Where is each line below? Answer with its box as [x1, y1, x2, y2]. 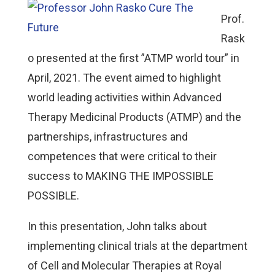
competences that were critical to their [27, 150, 217, 163]
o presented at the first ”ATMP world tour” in [27, 52, 239, 65]
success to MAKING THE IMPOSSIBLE [27, 169, 214, 183]
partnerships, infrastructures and [27, 130, 188, 144]
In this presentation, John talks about [27, 220, 207, 233]
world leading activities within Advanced [27, 91, 222, 104]
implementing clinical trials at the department [27, 239, 247, 253]
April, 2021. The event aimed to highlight [27, 71, 221, 85]
